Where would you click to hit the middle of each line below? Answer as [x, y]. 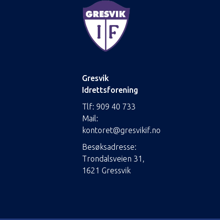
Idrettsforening [110, 90]
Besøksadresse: [109, 147]
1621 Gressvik [106, 170]
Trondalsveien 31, [113, 158]
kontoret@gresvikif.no [121, 130]
